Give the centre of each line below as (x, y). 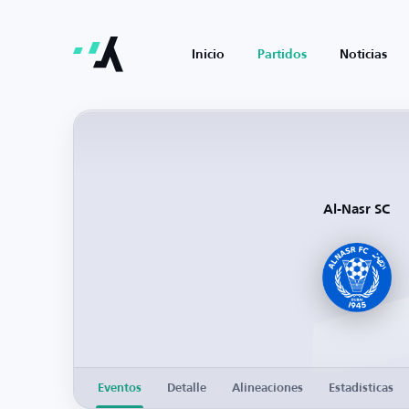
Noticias (363, 55)
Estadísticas (361, 388)
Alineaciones (267, 388)
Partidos (282, 55)
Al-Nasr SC (357, 210)
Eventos (120, 388)
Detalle (187, 388)
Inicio (208, 55)
